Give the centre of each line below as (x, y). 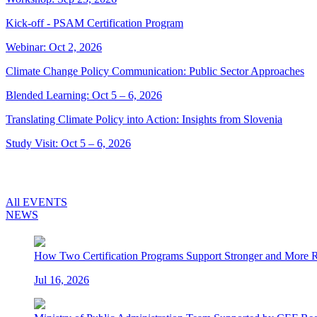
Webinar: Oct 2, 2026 (54, 47)
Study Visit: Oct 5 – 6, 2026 (68, 143)
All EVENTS (36, 202)
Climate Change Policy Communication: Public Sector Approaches (155, 71)
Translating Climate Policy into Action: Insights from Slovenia (144, 119)
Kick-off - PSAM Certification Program (94, 23)
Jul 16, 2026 (62, 279)
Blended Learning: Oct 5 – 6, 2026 (84, 95)
